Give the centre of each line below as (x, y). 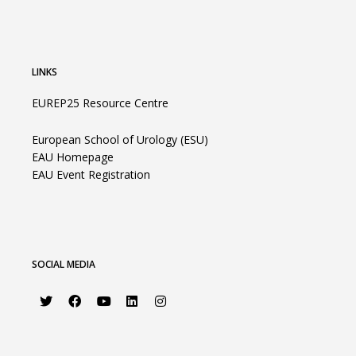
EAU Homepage (73, 157)
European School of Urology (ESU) (120, 139)
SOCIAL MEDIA (64, 264)
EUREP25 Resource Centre (100, 103)
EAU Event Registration (91, 174)
